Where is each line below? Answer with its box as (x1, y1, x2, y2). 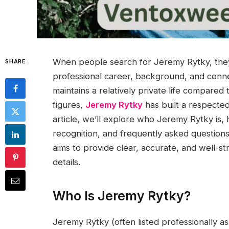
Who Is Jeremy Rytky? (53, 188, 191, 203)
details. (53, 157, 80, 167)
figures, (53, 100, 85, 110)
